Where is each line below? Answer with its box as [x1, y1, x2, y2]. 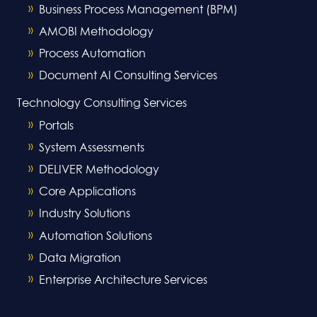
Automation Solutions [39, 230, 152, 242]
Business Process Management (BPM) [39, 4, 238, 16]
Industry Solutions [39, 208, 130, 220]
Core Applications [39, 186, 136, 198]
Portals [39, 120, 74, 132]
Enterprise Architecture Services [39, 274, 207, 286]
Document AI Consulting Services [39, 70, 217, 82]
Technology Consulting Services [17, 98, 187, 110]
